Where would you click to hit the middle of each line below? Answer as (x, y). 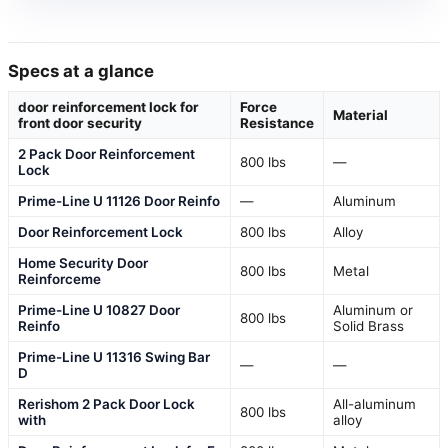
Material (360, 115)
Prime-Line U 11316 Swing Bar (114, 357)
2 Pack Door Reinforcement (106, 154)
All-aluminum (374, 404)
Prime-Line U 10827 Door (99, 310)
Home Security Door (83, 263)
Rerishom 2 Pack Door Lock (106, 404)
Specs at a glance (81, 71)
